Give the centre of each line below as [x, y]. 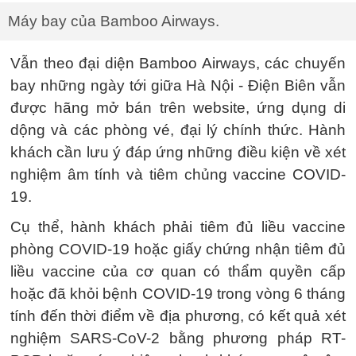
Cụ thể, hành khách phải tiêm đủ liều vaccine [178, 226]
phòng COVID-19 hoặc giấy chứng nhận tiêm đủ [178, 249]
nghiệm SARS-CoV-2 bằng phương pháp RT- [178, 338]
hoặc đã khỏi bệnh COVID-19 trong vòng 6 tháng [178, 293]
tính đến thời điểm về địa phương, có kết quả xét [178, 315]
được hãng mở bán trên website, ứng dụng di [178, 107]
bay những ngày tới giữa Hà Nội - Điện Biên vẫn [178, 85]
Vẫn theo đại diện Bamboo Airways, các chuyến [178, 63]
